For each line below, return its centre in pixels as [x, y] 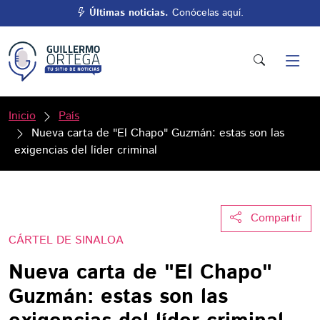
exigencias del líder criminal [86, 150]
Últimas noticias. [129, 13]
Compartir [276, 218]
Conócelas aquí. [206, 13]
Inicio [22, 116]
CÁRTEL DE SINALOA [66, 240]
